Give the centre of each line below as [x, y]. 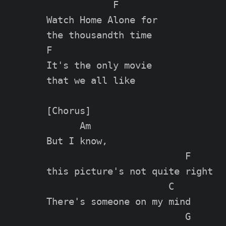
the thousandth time [99, 35]
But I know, [77, 141]
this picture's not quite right [130, 171]
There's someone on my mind [119, 201]
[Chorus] [69, 110]
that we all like [91, 80]
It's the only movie [99, 65]
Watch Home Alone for [102, 20]
